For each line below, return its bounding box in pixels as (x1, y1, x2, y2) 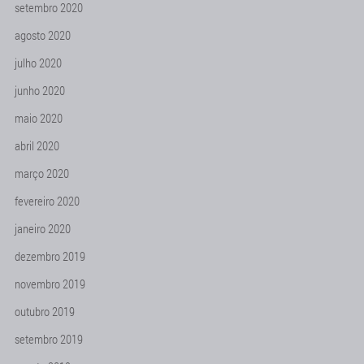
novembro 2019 (15, 275, 85, 292)
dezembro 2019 (15, 248, 85, 264)
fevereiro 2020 (15, 193, 80, 209)
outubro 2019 (15, 303, 75, 319)
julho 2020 (15, 54, 62, 71)
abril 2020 (15, 137, 59, 154)
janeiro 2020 (15, 220, 71, 236)
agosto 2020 (15, 27, 71, 43)
